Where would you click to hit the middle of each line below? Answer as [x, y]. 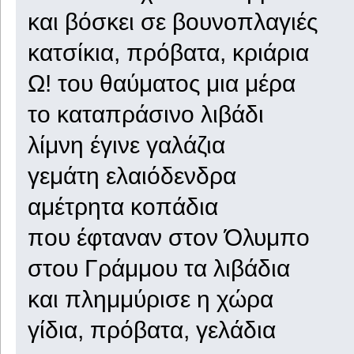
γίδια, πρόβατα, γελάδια [151, 329]
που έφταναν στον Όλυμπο [168, 237]
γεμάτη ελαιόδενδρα [132, 175]
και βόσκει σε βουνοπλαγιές [172, 21]
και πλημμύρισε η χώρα [150, 298]
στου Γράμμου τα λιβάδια [158, 267]
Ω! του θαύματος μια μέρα [161, 83]
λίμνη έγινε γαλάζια [126, 144]
